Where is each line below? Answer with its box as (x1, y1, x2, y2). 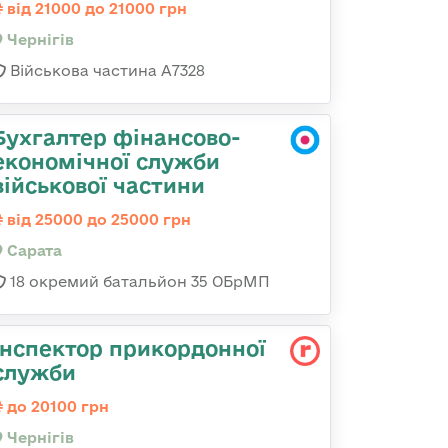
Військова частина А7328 (6, 62, 205, 79)
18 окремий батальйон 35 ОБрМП (6, 273, 270, 290)
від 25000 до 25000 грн (3, 211, 191, 228)
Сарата (3, 242, 62, 259)
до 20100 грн (3, 398, 109, 415)
